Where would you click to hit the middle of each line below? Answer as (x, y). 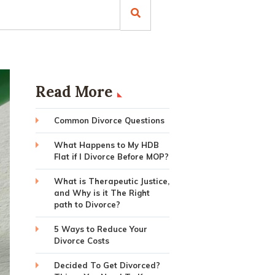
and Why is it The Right (102, 193)
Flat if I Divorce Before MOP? (111, 157)
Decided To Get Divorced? (107, 265)
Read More (74, 92)
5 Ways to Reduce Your (100, 229)
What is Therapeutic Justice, (111, 181)
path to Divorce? (87, 204)
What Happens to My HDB (106, 145)
